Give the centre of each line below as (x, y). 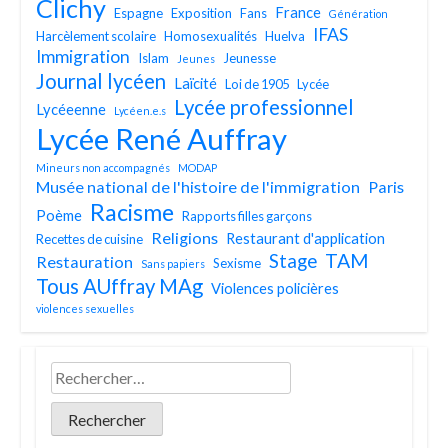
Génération (359, 13)
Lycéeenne (71, 108)
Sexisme (237, 262)
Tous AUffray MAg (120, 285)
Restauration (85, 261)
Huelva (285, 35)
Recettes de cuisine (90, 238)
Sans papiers (173, 263)
